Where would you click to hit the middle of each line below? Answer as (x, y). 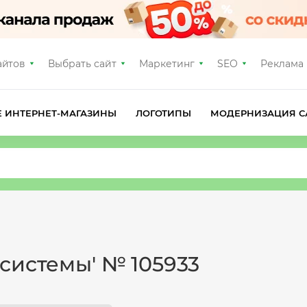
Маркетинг (167, 64)
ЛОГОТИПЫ (163, 113)
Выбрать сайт (83, 64)
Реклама (282, 64)
